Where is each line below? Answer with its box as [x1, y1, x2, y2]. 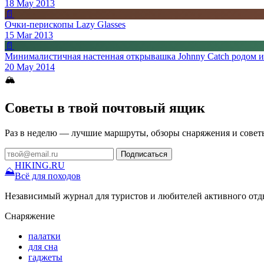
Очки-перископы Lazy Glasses [5, 19, 126, 29]
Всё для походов [15, 170, 81, 181]
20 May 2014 [5, 61, 55, 72]
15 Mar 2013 [5, 29, 53, 40]
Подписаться [121, 149, 167, 159]
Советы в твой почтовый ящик [5, 100, 205, 115]
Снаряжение [5, 210, 55, 221]
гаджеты [28, 252, 62, 262]
